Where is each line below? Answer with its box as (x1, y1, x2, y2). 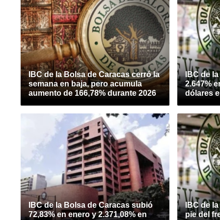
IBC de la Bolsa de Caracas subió (28, 201, 153, 209)
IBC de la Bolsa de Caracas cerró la (28, 70, 160, 79)
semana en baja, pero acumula (28, 80, 142, 88)
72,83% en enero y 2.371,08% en (28, 210, 147, 219)
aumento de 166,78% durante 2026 (28, 89, 156, 97)
